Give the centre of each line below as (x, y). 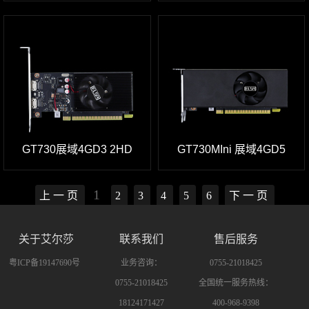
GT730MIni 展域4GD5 (231, 149)
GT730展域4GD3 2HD (77, 149)
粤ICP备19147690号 (44, 262)
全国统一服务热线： (236, 282)
